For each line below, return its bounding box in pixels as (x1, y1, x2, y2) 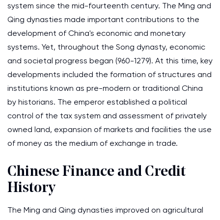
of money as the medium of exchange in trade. (7, 138, 178, 148)
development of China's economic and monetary (7, 28, 186, 38)
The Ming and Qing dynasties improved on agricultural (7, 205, 203, 215)
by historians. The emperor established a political (7, 97, 187, 107)
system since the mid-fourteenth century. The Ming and (7, 1, 211, 10)
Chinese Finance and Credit (7, 165, 186, 180)
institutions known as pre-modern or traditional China (7, 83, 203, 93)
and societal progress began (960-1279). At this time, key (7, 56, 213, 65)
